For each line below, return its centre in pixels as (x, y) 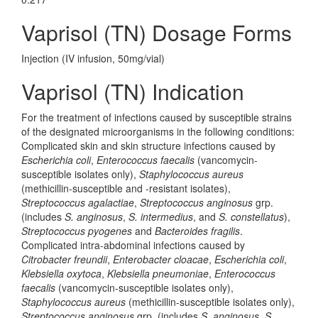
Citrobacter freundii (64, 259)
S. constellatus (251, 216)
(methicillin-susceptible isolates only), (210, 302)
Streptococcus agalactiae (78, 202)
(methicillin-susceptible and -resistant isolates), (126, 188)
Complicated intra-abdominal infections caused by (133, 245)
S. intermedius (161, 216)
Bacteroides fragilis (197, 231)
